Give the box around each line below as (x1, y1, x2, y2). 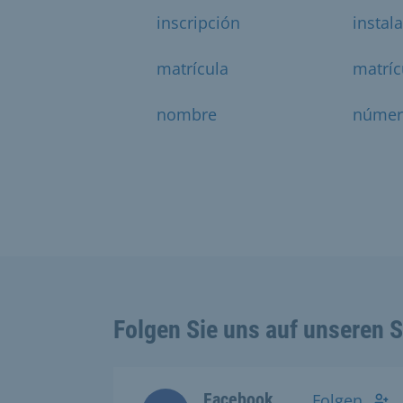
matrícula (157, 57, 228, 79)
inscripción (157, 11, 240, 33)
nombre (157, 103, 217, 125)
